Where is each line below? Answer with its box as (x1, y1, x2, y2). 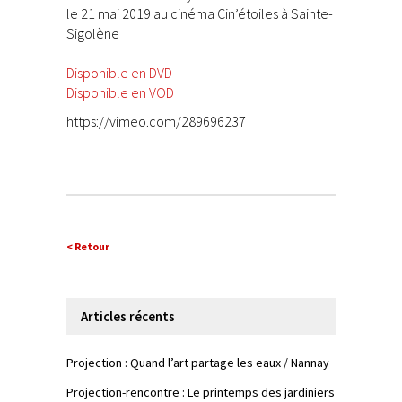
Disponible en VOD (66, 83, 174, 102)
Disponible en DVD (66, 64, 172, 83)
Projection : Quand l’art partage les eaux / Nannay (66, 354, 329, 371)
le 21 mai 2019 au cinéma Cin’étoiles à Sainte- (66, 4, 333, 23)
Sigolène (66, 24, 119, 43)
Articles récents (81, 308, 175, 326)
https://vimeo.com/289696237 (66, 112, 246, 131)
